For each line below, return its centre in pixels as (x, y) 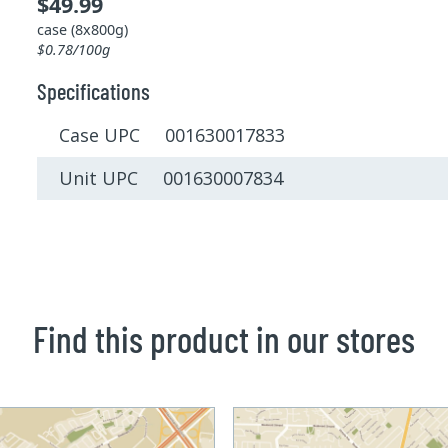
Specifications (93, 91)
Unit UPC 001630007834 (171, 177)
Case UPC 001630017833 (172, 135)
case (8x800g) (82, 30)
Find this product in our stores (224, 339)
